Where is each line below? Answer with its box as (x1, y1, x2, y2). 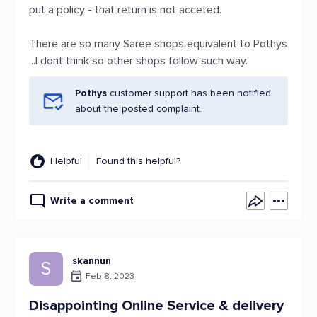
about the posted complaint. (75, 103, 202, 115)
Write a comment (50, 195, 134, 207)
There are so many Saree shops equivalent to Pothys (29, 37, 287, 51)
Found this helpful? (96, 155, 180, 167)
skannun (72, 255, 111, 267)
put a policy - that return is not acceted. (29, 3, 221, 17)
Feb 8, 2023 (86, 270, 134, 282)
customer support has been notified (110, 87, 271, 99)
